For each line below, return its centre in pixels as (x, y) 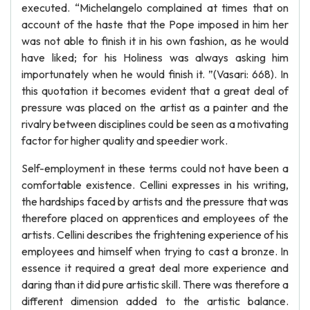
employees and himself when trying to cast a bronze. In (155, 251)
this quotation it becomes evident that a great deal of (155, 91)
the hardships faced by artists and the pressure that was (155, 201)
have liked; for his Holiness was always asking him (155, 57)
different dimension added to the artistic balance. (155, 301)
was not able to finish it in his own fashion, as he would (155, 41)
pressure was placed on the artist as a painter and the (155, 107)
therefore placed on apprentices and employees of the (155, 218)
